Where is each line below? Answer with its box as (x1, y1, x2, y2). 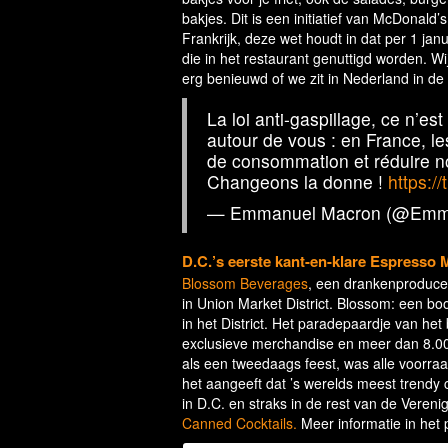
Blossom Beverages (182, 273, 308, 294)
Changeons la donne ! (207, 169, 388, 195)
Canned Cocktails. (182, 413, 297, 434)
